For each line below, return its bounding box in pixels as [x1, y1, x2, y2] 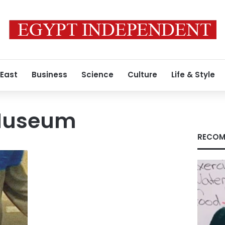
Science [81, 69, 114, 80]
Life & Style [171, 69, 215, 80]
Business [32, 69, 67, 80]
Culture [128, 69, 157, 80]
